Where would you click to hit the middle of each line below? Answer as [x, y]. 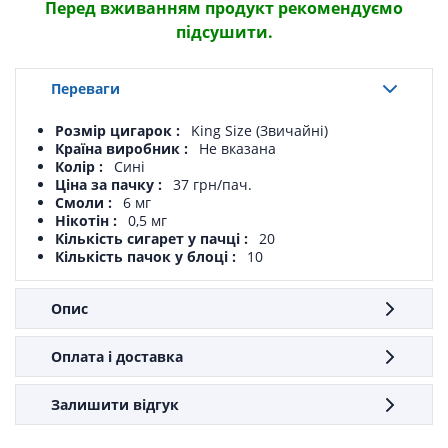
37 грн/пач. [212, 185]
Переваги [85, 88]
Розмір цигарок [115, 131]
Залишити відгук [115, 404]
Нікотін [84, 221]
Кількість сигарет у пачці [149, 239]
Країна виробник [119, 149]
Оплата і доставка [117, 356]
